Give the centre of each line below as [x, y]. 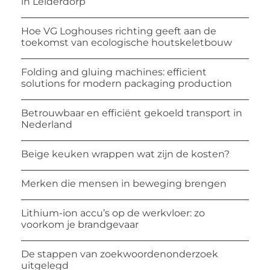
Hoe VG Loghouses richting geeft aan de [119, 31]
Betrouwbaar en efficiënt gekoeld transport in [132, 113]
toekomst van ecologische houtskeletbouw [127, 43]
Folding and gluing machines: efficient [114, 72]
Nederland [47, 125]
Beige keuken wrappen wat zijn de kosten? [125, 154]
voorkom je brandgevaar [80, 225]
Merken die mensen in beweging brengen [124, 184]
